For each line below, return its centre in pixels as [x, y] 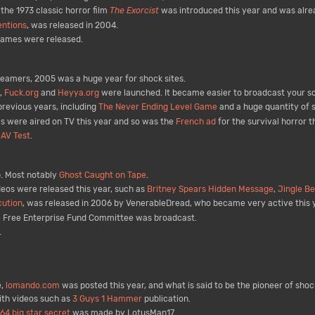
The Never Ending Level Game [157, 107]
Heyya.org [78, 93]
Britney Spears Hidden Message [210, 189]
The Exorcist [134, 11]
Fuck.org [21, 93]
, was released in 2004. [72, 25]
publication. [166, 299]
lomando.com [32, 286]
